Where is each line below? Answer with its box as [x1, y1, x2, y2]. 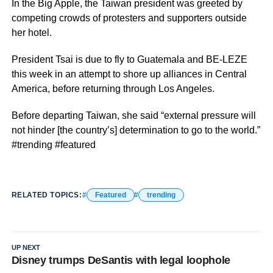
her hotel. [11, 27, 52, 38]
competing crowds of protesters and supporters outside [11, 12, 247, 23]
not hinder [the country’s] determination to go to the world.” [11, 124, 260, 135]
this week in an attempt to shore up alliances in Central [11, 68, 247, 79]
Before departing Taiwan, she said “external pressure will [11, 110, 256, 121]
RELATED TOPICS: [11, 190, 82, 199]
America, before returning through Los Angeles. [11, 83, 214, 94]
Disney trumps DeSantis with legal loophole [11, 253, 230, 266]
